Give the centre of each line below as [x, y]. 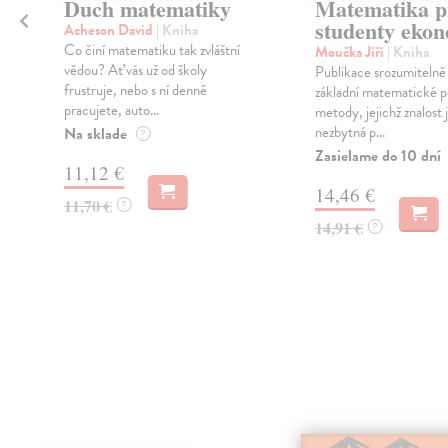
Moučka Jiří [350, 52]
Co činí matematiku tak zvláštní [151, 50]
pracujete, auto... [111, 110]
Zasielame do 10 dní [377, 156]
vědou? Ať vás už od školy [135, 70]
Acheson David [109, 30]
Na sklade [95, 134]
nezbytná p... [349, 132]
